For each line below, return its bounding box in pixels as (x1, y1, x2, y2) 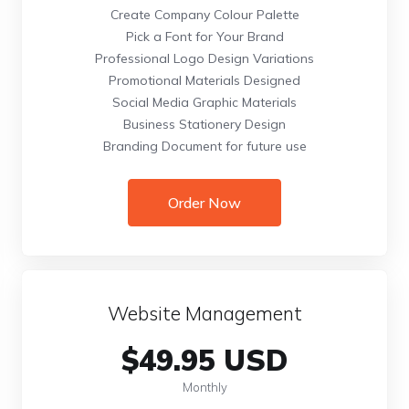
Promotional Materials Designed (109, 72, 300, 89)
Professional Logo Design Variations (95, 50, 314, 67)
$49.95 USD (121, 341, 288, 378)
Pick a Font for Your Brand (125, 28, 284, 45)
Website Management (107, 301, 302, 325)
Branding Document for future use (102, 138, 307, 154)
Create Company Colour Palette (110, 6, 299, 23)
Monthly (182, 380, 227, 394)
